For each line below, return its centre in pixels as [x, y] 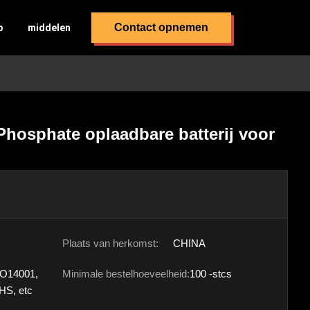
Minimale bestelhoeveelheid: [126, 274]
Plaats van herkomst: [110, 243]
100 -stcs [211, 274]
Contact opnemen [162, 27]
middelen [49, 28]
